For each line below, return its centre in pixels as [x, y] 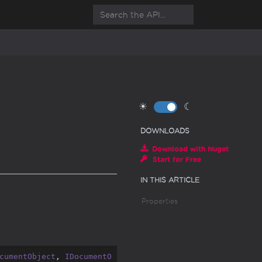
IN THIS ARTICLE [170, 180]
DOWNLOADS [165, 131]
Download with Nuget [191, 149]
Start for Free [177, 159]
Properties [160, 201]
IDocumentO [88, 256]
